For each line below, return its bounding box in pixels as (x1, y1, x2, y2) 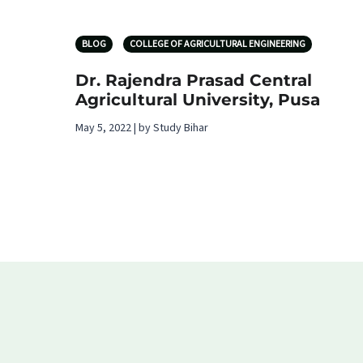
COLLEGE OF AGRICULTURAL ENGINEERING (130, 37, 305, 52)
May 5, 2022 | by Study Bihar (75, 120, 208, 137)
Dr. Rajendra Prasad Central (75, 70, 312, 91)
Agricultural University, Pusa (75, 90, 320, 110)
